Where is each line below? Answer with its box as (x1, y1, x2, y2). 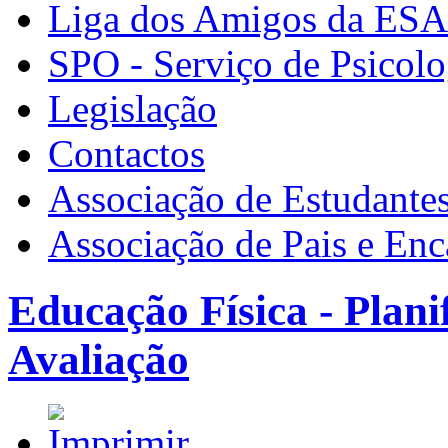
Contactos (48, 132, 205, 175)
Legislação (48, 87, 217, 130)
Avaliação (8, 335, 189, 383)
